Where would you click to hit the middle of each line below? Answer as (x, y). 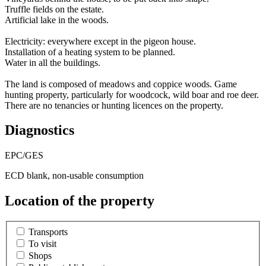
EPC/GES (24, 156)
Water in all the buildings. (53, 62)
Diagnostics (39, 130)
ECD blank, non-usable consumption (74, 176)
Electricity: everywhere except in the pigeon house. (100, 41)
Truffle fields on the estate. (54, 9)
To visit (42, 243)
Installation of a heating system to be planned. (90, 52)
